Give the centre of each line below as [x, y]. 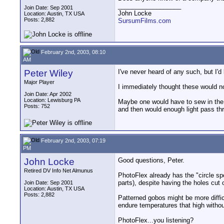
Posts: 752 [37, 106]
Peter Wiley [48, 73]
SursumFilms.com [144, 21]
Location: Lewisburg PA [52, 100]
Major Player [39, 82]
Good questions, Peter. [151, 160]
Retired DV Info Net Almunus [58, 170]
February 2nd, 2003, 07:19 [72, 140]
